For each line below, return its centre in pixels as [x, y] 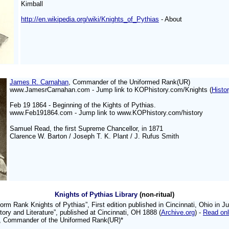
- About [170, 19]
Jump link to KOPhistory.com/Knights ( [154, 90]
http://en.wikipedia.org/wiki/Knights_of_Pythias [90, 19]
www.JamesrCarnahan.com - [53, 90]
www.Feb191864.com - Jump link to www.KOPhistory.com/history [106, 113]
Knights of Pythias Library [96, 194]
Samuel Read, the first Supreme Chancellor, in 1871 [86, 129]
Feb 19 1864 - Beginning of [51, 105]
